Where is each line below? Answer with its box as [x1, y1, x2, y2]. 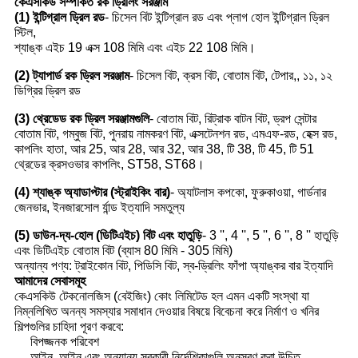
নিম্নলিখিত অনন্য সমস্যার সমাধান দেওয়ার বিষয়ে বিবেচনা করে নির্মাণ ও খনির [14, 304, 319, 319]
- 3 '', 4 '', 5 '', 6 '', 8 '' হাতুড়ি [201, 229, 339, 243]
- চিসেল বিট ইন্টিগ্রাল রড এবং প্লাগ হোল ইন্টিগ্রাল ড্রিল [104, 10, 329, 25]
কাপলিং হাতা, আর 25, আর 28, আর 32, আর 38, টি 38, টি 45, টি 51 [14, 142, 314, 157]
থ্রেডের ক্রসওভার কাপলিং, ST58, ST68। [14, 157, 205, 172]
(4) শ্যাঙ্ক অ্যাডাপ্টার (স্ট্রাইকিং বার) [14, 185, 170, 200]
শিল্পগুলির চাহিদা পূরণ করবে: [14, 320, 124, 334]
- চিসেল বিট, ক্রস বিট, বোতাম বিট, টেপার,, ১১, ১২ [129, 69, 332, 83]
